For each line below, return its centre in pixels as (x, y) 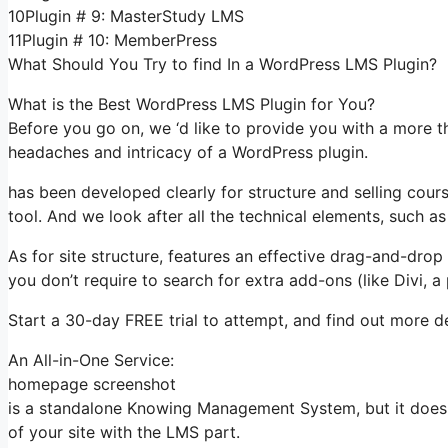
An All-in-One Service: (91, 359)
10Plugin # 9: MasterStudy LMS (126, 15)
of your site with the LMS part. (124, 431)
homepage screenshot (92, 383)
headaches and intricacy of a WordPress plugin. (188, 151)
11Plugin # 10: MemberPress (112, 39)
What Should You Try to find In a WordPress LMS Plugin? (222, 63)
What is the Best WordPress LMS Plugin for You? (191, 103)
